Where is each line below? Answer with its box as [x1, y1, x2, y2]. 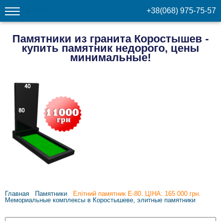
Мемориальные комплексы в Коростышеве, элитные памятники [5, 196, 195, 204]
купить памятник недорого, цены [22, 41, 199, 54]
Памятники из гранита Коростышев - [12, 32, 209, 45]
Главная [5, 190, 29, 197]
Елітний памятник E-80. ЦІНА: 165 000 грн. [73, 190, 201, 197]
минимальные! [70, 51, 151, 64]
